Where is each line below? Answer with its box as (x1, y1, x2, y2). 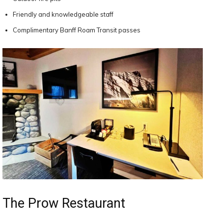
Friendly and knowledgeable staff (13, 10, 113, 18)
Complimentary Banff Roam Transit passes (13, 26, 140, 34)
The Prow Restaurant (2, 195, 125, 212)
